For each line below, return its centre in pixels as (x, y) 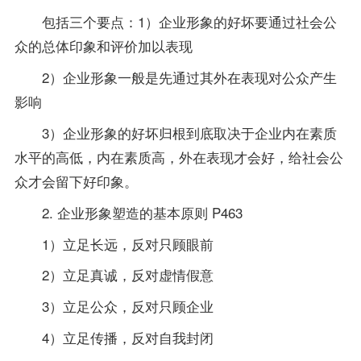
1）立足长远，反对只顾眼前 (114, 243)
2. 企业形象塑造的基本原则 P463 (128, 212)
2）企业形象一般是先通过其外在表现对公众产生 (175, 77)
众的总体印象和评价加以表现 (103, 45)
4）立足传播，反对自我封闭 (114, 338)
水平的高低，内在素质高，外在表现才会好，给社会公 (178, 156)
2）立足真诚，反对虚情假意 (114, 275)
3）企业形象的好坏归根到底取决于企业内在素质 (175, 132)
